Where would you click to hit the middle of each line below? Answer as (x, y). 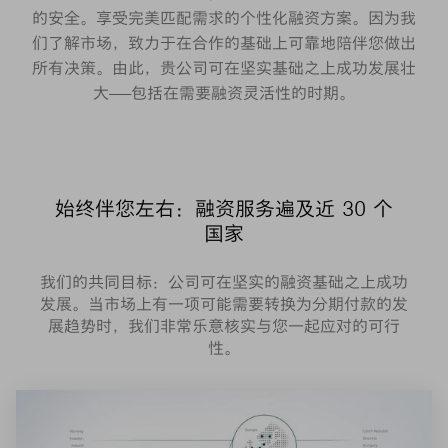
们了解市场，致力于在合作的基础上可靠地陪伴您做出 (224, 43)
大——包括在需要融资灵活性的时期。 (224, 93)
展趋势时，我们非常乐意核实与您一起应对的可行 (224, 326)
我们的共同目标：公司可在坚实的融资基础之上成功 (224, 282)
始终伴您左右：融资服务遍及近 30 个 (224, 208)
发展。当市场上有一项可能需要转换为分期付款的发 (224, 304)
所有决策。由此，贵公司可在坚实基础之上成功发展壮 (224, 68)
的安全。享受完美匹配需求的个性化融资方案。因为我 (224, 18)
